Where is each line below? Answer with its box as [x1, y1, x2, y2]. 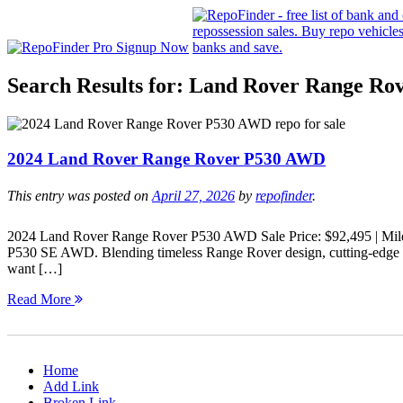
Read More [7, 291, 75, 308]
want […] [7, 261, 62, 277]
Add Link [43, 379, 99, 395]
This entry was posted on [7, 188, 152, 204]
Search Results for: [7, 73, 189, 97]
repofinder [255, 188, 312, 204]
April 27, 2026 [152, 188, 235, 204]
